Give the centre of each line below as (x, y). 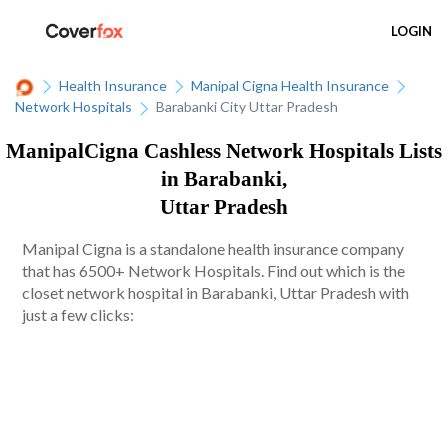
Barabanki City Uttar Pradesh (247, 107)
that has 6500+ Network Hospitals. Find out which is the (214, 271)
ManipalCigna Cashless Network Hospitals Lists (224, 150)
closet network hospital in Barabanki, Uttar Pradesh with (216, 293)
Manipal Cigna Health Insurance (290, 85)
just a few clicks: (78, 315)
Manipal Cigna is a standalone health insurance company (213, 249)
